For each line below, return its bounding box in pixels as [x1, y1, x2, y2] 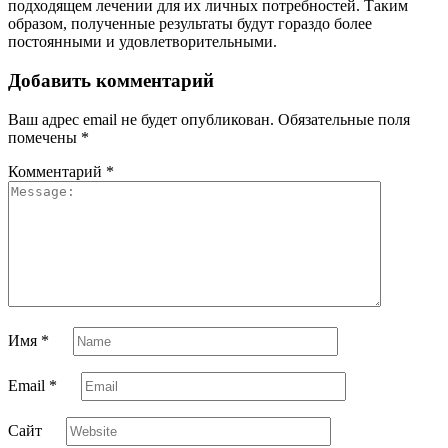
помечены [8, 128, 81, 146]
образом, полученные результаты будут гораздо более [8, 15, 372, 33]
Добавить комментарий [8, 70, 214, 92]
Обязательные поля [278, 110, 410, 128]
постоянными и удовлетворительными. [8, 33, 277, 51]
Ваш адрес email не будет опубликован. [8, 110, 274, 128]
